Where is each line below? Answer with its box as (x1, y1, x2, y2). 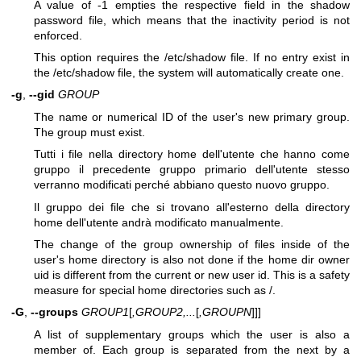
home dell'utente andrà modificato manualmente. (34, 215, 284, 229)
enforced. (34, 28, 82, 42)
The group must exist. (34, 125, 145, 139)
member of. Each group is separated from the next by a (34, 342, 350, 356)
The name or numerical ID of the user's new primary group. (34, 110, 350, 123)
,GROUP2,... (132, 305, 196, 319)
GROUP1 (81, 305, 129, 319)
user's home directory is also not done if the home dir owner (34, 252, 350, 266)
